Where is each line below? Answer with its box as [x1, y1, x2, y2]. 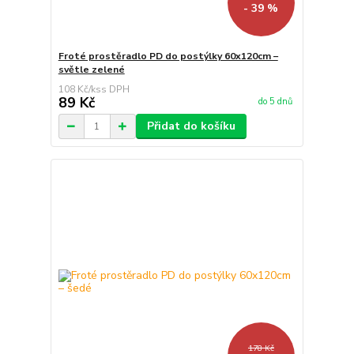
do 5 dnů [258, 95, 292, 107]
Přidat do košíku [146, 119, 235, 134]
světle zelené [58, 63, 125, 77]
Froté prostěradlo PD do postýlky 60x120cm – [58, 50, 278, 63]
